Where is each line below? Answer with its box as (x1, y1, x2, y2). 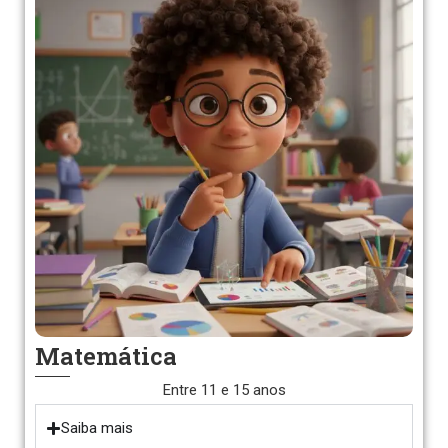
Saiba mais (61, 419, 133, 437)
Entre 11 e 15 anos (162, 381, 286, 399)
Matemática (35, 340, 177, 372)
